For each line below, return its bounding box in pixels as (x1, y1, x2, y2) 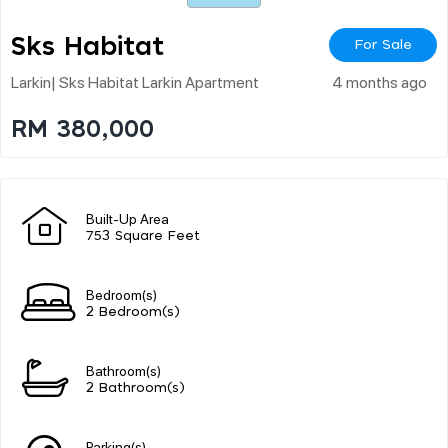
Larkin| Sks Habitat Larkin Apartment (11, 70, 259, 92)
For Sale (354, 37, 412, 52)
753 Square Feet (86, 229, 200, 243)
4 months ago (332, 70, 427, 92)
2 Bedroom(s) (86, 305, 180, 319)
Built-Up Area (86, 208, 169, 227)
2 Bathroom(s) (86, 381, 185, 395)
